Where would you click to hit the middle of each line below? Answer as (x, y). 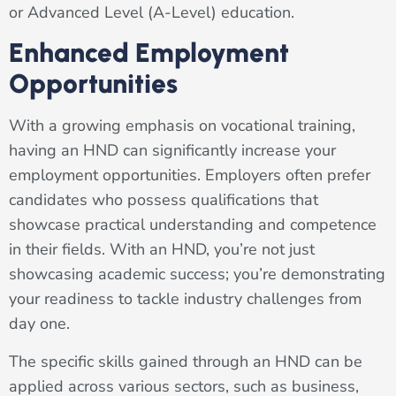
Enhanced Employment (149, 53)
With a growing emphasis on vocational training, (182, 126)
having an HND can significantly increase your (172, 151)
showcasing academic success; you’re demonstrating (197, 274)
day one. (39, 324)
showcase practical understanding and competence (193, 225)
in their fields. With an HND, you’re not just (162, 250)
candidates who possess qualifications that (164, 200)
